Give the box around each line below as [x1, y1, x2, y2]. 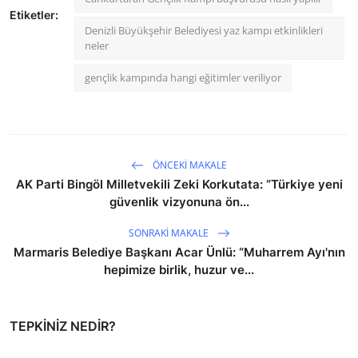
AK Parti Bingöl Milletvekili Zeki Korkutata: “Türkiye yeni [15, 177, 343, 193]
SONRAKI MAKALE [128, 225, 211, 240]
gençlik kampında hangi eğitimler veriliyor [85, 70, 281, 86]
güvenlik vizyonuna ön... [109, 194, 249, 210]
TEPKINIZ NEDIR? [10, 318, 116, 335]
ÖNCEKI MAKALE [150, 157, 227, 172]
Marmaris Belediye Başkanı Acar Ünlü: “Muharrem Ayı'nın [13, 245, 345, 261]
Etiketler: [10, 8, 58, 22]
